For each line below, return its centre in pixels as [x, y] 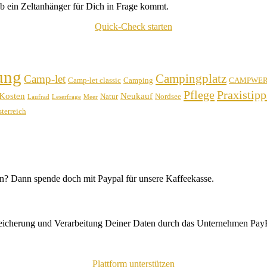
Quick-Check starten [133, 26]
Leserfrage [66, 97]
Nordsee [168, 97]
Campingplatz [191, 79]
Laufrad [38, 97]
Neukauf [136, 96]
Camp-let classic [94, 80]
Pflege [199, 95]
